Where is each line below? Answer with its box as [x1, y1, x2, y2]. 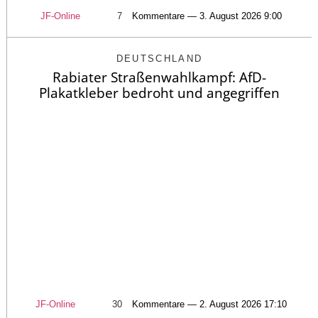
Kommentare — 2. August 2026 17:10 [132, 298, 287, 309]
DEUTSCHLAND [116, 53, 203, 65]
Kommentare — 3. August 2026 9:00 [132, 11, 282, 22]
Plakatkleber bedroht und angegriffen [39, 84, 280, 103]
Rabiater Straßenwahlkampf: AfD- [53, 68, 266, 87]
